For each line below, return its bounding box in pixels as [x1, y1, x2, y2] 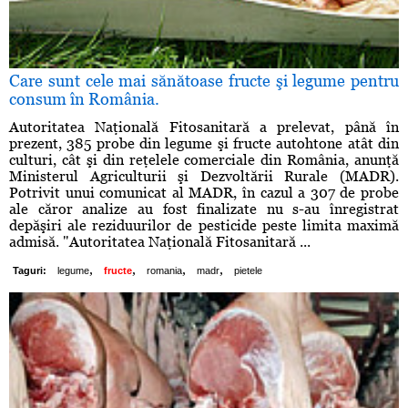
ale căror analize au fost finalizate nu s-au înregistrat [9, 200, 399, 219]
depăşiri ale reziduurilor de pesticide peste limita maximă [9, 217, 399, 235]
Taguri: [13, 265, 46, 277]
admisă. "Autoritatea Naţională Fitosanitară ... [9, 233, 311, 251]
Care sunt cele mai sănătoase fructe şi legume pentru [9, 71, 399, 91]
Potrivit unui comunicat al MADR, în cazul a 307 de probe [9, 184, 399, 202]
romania [147, 265, 182, 277]
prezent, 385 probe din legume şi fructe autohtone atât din [9, 135, 399, 153]
